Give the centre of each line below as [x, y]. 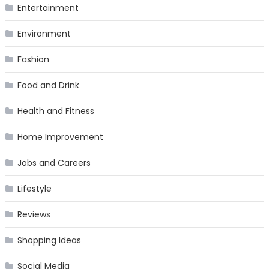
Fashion [33, 59]
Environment [44, 33]
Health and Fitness [56, 111]
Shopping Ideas [49, 240]
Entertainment [48, 8]
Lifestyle [34, 188]
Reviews [34, 214]
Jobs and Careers [54, 162]
